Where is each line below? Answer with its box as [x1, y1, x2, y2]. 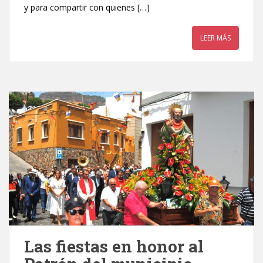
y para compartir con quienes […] [24, 1, 149, 13]
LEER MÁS [200, 32, 231, 43]
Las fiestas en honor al [24, 235, 204, 257]
